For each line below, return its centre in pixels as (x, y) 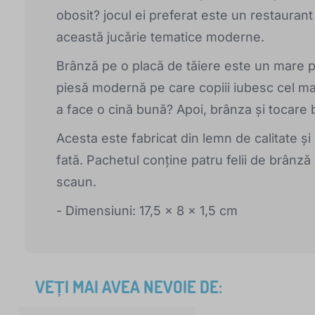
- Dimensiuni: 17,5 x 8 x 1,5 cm (147, 210)
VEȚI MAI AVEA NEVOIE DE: (129, 286)
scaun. (76, 181)
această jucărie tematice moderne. (160, 37)
